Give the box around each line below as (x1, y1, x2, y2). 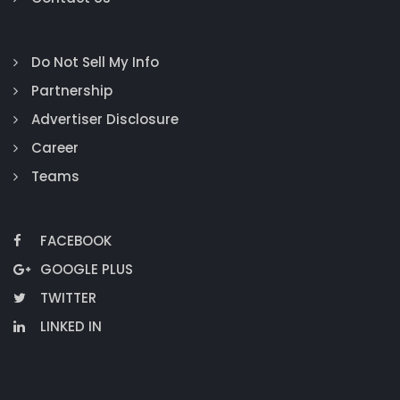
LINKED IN (40, 317, 102, 336)
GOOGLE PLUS (40, 260, 133, 279)
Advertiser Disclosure (31, 110, 179, 129)
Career (31, 138, 79, 157)
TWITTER (40, 288, 96, 307)
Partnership (31, 81, 112, 100)
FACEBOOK (40, 231, 112, 250)
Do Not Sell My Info (31, 53, 159, 71)
